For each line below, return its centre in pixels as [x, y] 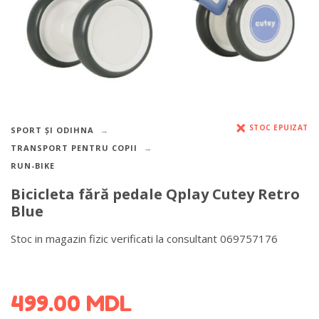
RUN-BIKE [33, 166]
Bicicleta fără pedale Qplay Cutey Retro [155, 194]
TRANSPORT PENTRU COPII [74, 148]
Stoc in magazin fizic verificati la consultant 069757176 [144, 238]
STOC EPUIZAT [278, 127]
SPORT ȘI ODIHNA [52, 130]
